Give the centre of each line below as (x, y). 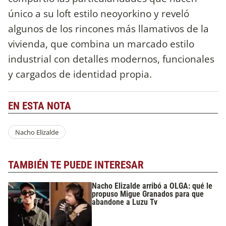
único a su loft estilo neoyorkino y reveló (99, 13)
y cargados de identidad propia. (80, 74)
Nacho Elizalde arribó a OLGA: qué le (152, 186)
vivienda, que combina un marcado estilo (101, 43)
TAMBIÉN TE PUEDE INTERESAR (76, 165)
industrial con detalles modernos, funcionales (111, 59)
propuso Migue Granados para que (148, 194)
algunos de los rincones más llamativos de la (108, 28)
